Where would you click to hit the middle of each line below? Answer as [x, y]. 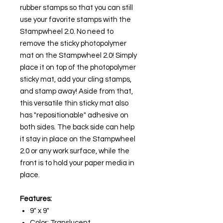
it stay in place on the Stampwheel [78, 139]
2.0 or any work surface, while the [75, 151]
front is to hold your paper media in [77, 163]
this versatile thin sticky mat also [74, 103]
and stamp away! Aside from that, [76, 91]
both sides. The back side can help [77, 127]
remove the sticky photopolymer [73, 43]
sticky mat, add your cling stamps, [76, 79]
